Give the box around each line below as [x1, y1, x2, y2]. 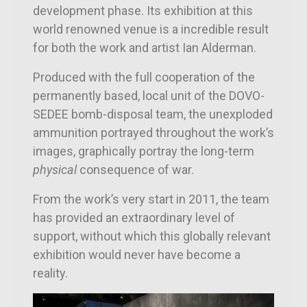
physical [33, 162, 77, 177]
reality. [33, 266, 71, 280]
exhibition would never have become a [33, 247, 241, 262]
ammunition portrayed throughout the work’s [33, 125, 274, 140]
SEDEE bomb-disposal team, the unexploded [33, 107, 273, 121]
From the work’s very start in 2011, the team [33, 192, 269, 206]
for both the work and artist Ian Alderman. [33, 40, 259, 55]
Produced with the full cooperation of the [33, 70, 255, 84]
